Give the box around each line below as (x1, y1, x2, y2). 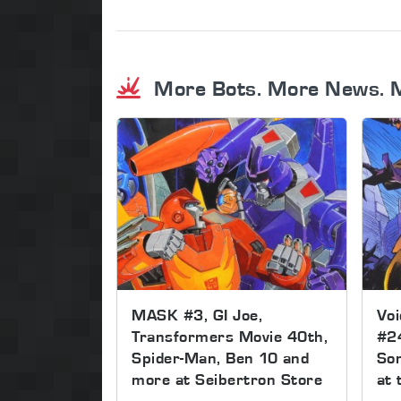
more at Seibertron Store (132, 369, 322, 388)
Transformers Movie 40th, (132, 326, 328, 346)
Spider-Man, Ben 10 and (132, 347, 309, 367)
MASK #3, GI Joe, (132, 304, 262, 324)
